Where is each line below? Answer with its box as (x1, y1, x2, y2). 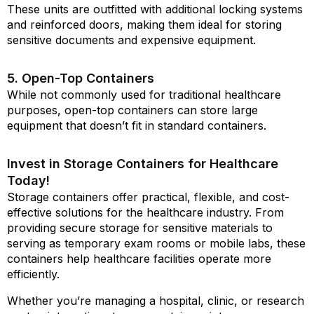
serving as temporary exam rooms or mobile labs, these (7, 236, 306, 250)
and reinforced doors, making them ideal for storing (7, 18, 282, 32)
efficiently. (7, 267, 63, 281)
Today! (7, 173, 50, 188)
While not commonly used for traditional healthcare (7, 88, 281, 102)
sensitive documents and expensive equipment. (7, 33, 256, 47)
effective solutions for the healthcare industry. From (7, 205, 284, 219)
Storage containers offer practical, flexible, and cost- (7, 190, 289, 204)
